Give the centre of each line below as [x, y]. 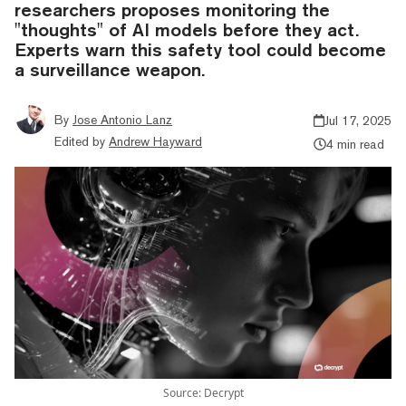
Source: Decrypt [203, 392]
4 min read [355, 144]
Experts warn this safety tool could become [200, 49]
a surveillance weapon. [110, 69]
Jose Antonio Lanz [122, 119]
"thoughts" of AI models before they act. [187, 29]
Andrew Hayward [155, 141]
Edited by [80, 141]
